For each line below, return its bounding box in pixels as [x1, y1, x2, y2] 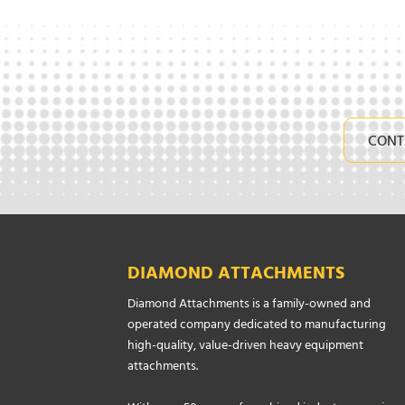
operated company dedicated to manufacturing [127, 314, 386, 338]
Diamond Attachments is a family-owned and [127, 293, 371, 317]
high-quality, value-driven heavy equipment [127, 334, 363, 359]
